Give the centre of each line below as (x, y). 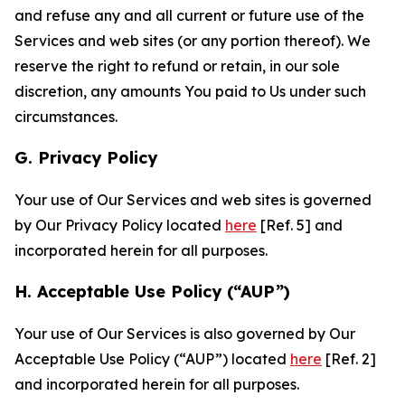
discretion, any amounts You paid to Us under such (190, 91)
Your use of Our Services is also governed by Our (185, 334)
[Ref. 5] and (300, 225)
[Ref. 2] (349, 359)
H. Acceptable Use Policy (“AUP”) (152, 292)
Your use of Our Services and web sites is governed (193, 200)
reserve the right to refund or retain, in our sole (177, 66)
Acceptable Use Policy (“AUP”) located (152, 359)
